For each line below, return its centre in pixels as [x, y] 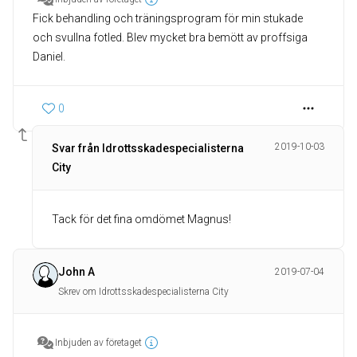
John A [76, 272]
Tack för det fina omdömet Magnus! [141, 220]
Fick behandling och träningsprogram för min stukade [168, 19]
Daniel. [49, 57]
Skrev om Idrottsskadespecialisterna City [143, 292]
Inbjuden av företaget [98, 343]
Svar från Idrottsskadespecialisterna [148, 149]
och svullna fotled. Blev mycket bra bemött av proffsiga [170, 38]
